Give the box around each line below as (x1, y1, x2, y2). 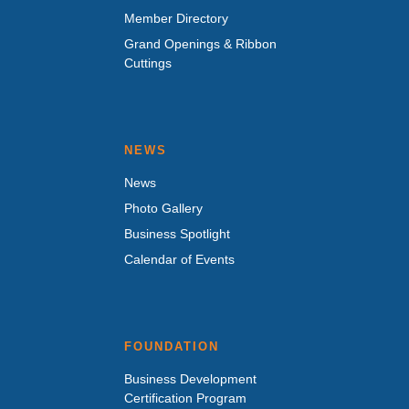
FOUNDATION (124, 340, 219, 354)
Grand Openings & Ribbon (124, 37, 277, 52)
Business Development (124, 372, 257, 387)
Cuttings (124, 56, 172, 71)
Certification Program (124, 391, 246, 406)
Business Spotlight (124, 226, 230, 242)
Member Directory (124, 11, 228, 26)
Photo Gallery (124, 201, 203, 216)
